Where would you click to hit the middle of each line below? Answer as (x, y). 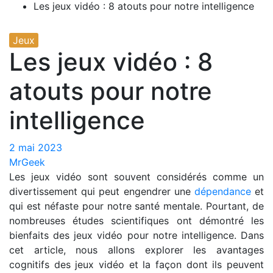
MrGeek (27, 162)
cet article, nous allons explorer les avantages (136, 250)
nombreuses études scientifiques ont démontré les (136, 221)
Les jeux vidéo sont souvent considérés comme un (136, 177)
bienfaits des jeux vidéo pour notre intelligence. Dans (136, 235)
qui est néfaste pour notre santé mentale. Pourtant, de (136, 206)
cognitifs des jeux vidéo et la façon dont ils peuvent (136, 264)
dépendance (222, 191)
